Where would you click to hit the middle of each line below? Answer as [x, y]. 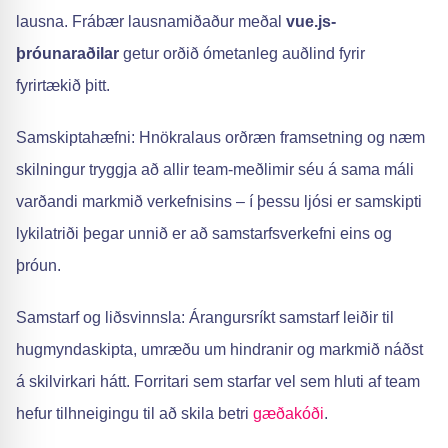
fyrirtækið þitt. [63, 85]
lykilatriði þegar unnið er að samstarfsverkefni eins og [204, 233]
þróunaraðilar [67, 53]
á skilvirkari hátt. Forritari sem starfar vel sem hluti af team [218, 381]
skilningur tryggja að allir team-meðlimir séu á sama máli [215, 169]
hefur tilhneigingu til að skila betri [134, 413]
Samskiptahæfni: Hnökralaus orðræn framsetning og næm [220, 137]
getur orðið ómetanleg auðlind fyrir [242, 53]
